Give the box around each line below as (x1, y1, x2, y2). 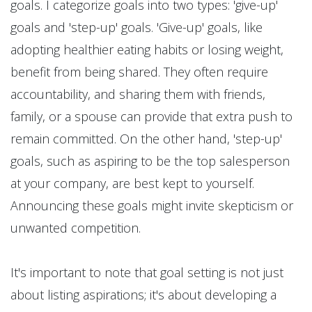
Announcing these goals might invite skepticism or (10, 197, 293, 214)
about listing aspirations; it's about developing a (10, 286, 276, 304)
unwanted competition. (10, 219, 141, 237)
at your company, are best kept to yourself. (10, 175, 254, 192)
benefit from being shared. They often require (10, 63, 268, 81)
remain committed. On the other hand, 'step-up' (10, 130, 282, 148)
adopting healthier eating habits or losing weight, (10, 41, 283, 58)
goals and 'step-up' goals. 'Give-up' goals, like (10, 19, 263, 36)
